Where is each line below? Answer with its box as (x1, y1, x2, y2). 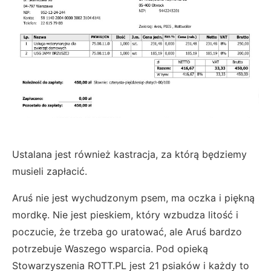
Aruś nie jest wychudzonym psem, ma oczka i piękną (12, 191, 255, 204)
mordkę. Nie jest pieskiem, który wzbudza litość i (12, 208, 238, 221)
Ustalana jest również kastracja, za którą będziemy (12, 148, 247, 160)
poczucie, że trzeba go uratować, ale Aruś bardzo (12, 225, 242, 238)
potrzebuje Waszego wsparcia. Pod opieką (12, 242, 208, 255)
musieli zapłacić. (12, 165, 87, 177)
